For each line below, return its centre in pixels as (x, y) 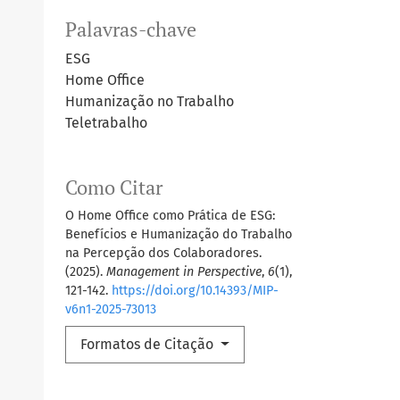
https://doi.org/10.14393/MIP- (195, 291)
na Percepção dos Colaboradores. (163, 254)
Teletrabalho (106, 123)
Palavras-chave (131, 30)
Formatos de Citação (149, 345)
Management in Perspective (184, 272)
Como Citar (114, 188)
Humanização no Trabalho (150, 102)
